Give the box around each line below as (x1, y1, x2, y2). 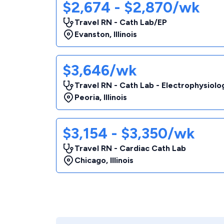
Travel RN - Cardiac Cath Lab (74, 143, 186, 153)
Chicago (74, 155, 106, 165)
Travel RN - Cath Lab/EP (74, 17, 167, 27)
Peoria (74, 92, 99, 102)
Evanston (74, 29, 109, 39)
